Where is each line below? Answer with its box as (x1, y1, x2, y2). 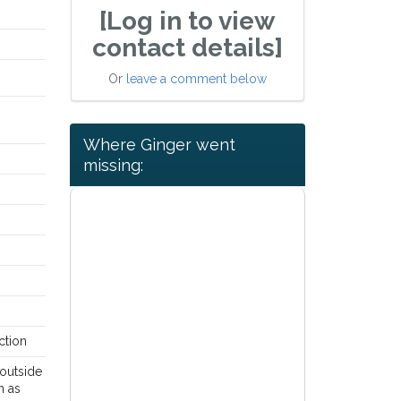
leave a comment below (125, 72, 267, 86)
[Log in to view (99, 6, 276, 36)
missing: (82, 156, 143, 175)
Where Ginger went (82, 135, 235, 155)
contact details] (91, 33, 283, 63)
